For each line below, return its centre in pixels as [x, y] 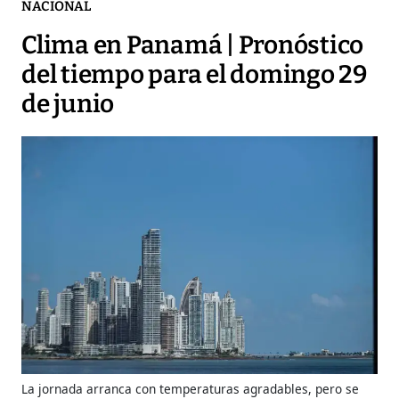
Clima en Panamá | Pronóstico [192, 45]
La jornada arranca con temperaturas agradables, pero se [190, 388]
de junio [68, 104]
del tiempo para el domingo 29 [194, 75]
